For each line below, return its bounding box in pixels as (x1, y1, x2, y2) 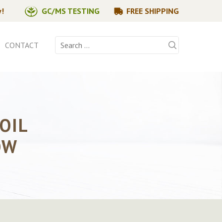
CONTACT (5, 40, 39, 50)
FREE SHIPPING (126, 6, 179, 16)
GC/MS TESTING (42, 6, 100, 16)
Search (55, 37, 76, 47)
